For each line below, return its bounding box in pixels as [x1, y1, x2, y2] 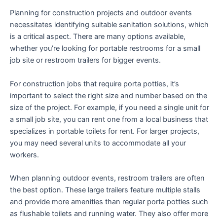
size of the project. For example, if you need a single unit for [10, 103, 209, 112]
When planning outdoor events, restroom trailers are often [10, 174, 205, 183]
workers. [10, 150, 39, 159]
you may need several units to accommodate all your [10, 138, 186, 147]
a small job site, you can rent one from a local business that [10, 114, 208, 124]
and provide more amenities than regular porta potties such [10, 197, 208, 207]
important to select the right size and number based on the [10, 91, 207, 100]
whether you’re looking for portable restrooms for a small [10, 44, 200, 53]
